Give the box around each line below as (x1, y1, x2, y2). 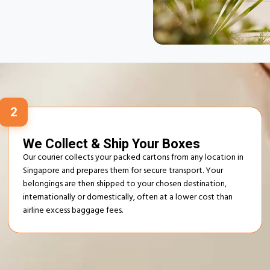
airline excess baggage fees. (23, 202, 124, 219)
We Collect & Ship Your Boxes (23, 136, 201, 151)
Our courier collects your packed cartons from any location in (23, 149, 244, 166)
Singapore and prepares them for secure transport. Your (23, 163, 224, 180)
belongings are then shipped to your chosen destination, (23, 176, 227, 193)
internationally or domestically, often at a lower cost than (23, 189, 233, 206)
